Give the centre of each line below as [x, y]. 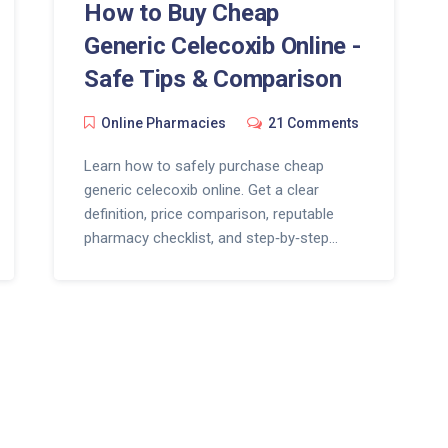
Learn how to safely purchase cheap [203, 165]
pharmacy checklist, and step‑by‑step [206, 237]
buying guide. [125, 261]
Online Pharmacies [163, 122]
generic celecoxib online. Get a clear [201, 189]
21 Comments [313, 122]
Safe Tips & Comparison [212, 78]
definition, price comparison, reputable [208, 213]
